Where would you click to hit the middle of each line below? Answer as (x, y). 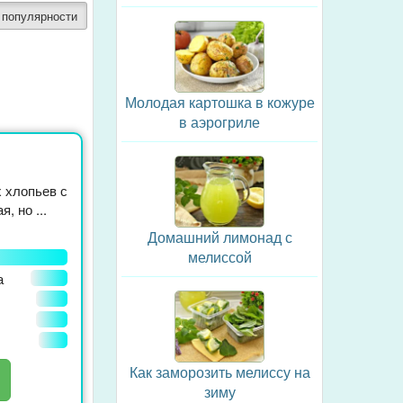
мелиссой (219, 257)
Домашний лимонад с (219, 237)
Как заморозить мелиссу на (219, 372)
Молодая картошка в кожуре (219, 102)
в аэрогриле (219, 122)
